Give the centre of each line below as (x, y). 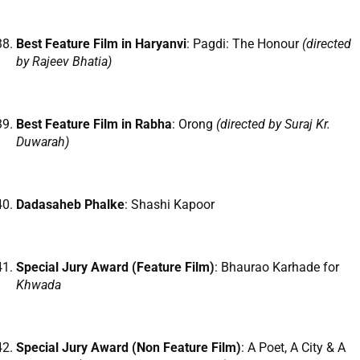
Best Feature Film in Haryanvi (101, 44)
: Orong (194, 125)
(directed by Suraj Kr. (273, 125)
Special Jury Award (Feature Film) (115, 268)
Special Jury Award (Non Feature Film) (129, 348)
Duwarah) (43, 142)
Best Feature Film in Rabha (94, 125)
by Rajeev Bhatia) (64, 62)
